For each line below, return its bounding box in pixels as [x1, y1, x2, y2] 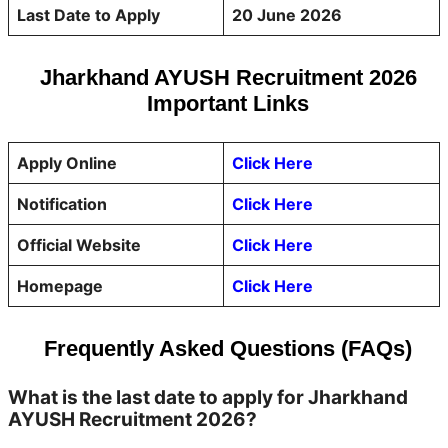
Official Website [17, 235, 141, 255]
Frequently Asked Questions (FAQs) [44, 336, 412, 361]
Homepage [17, 276, 103, 296]
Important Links [147, 91, 309, 116]
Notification [17, 194, 107, 214]
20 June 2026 [232, 5, 342, 25]
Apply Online [17, 153, 117, 173]
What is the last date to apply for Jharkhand [8, 386, 408, 409]
